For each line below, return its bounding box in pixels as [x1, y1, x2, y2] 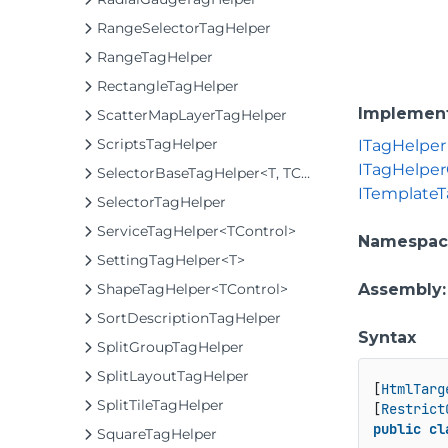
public [372, 420, 421, 439]
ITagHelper [358, 136, 446, 155]
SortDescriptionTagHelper [97, 309, 281, 327]
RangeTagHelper [97, 48, 213, 66]
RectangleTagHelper [97, 77, 239, 95]
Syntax [358, 328, 416, 347]
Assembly [358, 280, 442, 299]
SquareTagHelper [97, 425, 217, 443]
